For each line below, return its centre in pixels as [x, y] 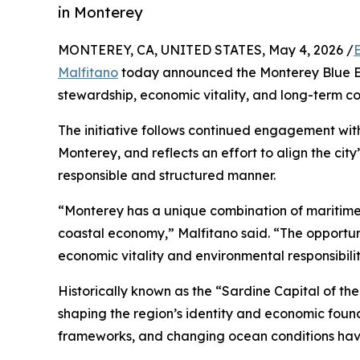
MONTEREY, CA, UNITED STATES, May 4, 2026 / [206, 49]
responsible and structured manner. [167, 175]
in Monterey [100, 12]
